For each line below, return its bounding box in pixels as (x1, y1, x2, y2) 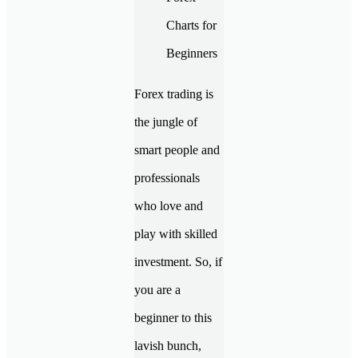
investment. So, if (134, 254, 222, 268)
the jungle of (134, 114, 197, 129)
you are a (134, 282, 181, 296)
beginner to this (134, 310, 212, 324)
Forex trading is (134, 86, 213, 101)
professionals (134, 170, 200, 185)
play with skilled (134, 226, 217, 241)
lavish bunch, (134, 338, 201, 352)
